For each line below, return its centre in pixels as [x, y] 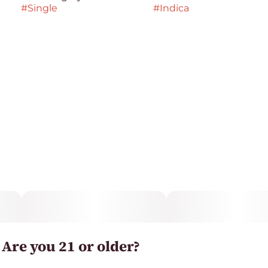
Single [42, 8]
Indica [174, 8]
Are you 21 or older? [71, 246]
